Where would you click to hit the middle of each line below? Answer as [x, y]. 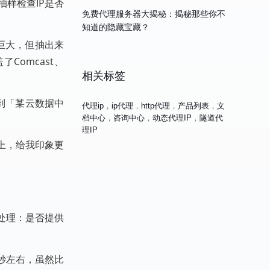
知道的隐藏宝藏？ [116, 27]
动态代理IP [172, 118]
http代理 [155, 106]
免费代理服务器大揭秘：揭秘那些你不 [154, 14]
